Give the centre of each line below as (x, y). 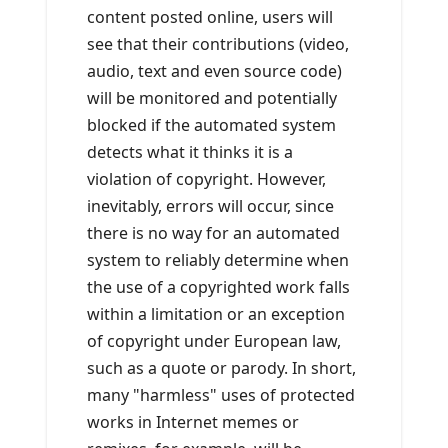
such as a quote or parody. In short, (221, 368)
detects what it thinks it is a (190, 152)
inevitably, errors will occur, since (210, 206)
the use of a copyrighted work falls (218, 287)
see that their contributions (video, (218, 44)
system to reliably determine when (218, 260)
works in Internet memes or (193, 422)
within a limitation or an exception (216, 314)
